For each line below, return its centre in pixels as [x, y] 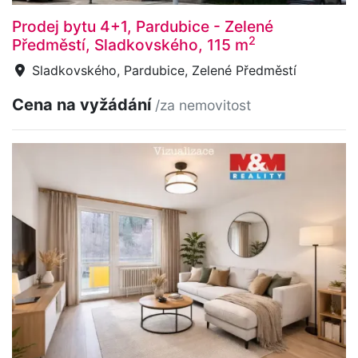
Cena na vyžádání [84, 104]
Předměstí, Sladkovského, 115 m [130, 44]
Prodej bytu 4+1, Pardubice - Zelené [143, 26]
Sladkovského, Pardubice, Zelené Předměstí [162, 70]
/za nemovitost [203, 105]
